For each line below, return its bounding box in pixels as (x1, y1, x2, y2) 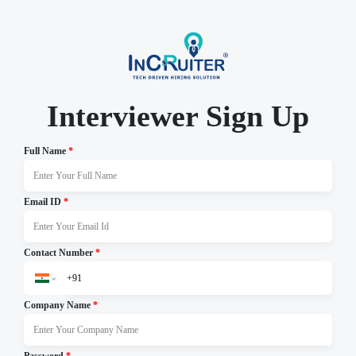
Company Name (23, 300, 91, 311)
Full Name (23, 145, 66, 157)
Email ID (23, 196, 61, 207)
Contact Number (23, 247, 93, 258)
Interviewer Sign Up (47, 99, 309, 133)
